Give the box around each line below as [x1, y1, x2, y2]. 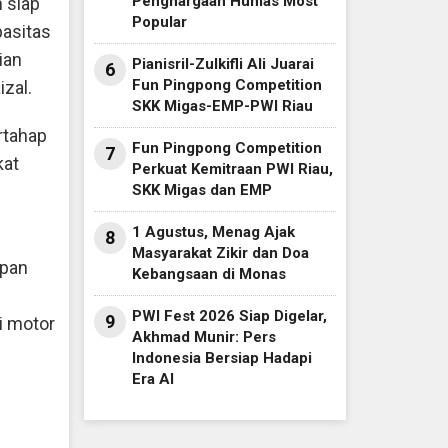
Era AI [131, 370, 174, 389]
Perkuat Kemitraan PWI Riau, [131, 160, 333, 179]
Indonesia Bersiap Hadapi [131, 349, 312, 368]
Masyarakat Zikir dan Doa [131, 244, 309, 263]
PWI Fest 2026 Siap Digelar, [131, 307, 327, 326]
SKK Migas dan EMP [131, 181, 272, 200]
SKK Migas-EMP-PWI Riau [131, 97, 313, 116]
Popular [131, 13, 187, 32]
